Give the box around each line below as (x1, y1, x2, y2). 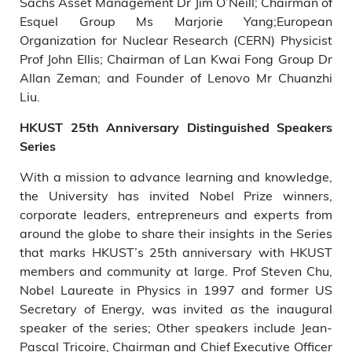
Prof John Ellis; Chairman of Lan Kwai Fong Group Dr (20, 50, 332, 67)
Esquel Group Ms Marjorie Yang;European (20, 13, 332, 29)
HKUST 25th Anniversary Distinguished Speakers (20, 119, 332, 135)
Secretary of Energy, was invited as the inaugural (20, 300, 332, 317)
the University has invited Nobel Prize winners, (20, 187, 332, 203)
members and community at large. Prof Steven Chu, (20, 262, 332, 279)
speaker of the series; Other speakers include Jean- (20, 319, 332, 335)
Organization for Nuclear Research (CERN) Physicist (20, 31, 332, 48)
